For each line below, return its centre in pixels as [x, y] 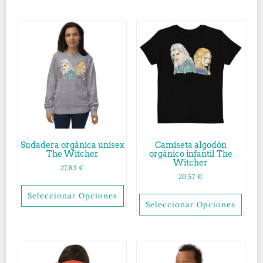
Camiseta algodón [190, 145]
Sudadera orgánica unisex [73, 145]
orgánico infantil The [190, 154]
